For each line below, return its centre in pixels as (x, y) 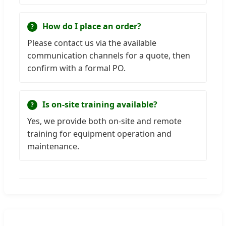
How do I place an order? (92, 26)
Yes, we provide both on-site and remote (104, 121)
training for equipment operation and (99, 134)
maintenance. (53, 147)
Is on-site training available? (100, 105)
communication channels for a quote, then (109, 56)
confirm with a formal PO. (76, 68)
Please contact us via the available (92, 43)
